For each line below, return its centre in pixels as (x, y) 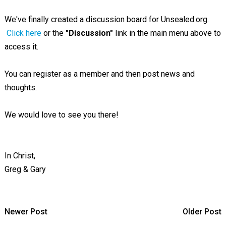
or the (53, 33)
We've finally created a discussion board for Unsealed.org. (106, 19)
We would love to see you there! (61, 115)
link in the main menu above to (167, 33)
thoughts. (20, 88)
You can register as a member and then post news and (99, 74)
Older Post (202, 212)
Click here (24, 33)
